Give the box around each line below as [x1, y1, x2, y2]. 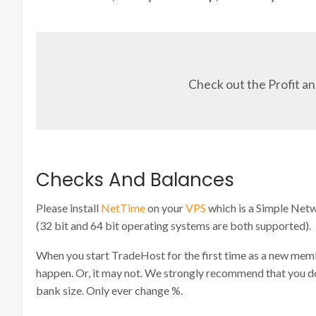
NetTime [101, 201, 145, 214]
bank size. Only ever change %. [36, 284, 183, 297]
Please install [36, 201, 101, 214]
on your [145, 201, 186, 214]
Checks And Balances [36, 167, 234, 193]
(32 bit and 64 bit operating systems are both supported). [36, 219, 311, 232]
